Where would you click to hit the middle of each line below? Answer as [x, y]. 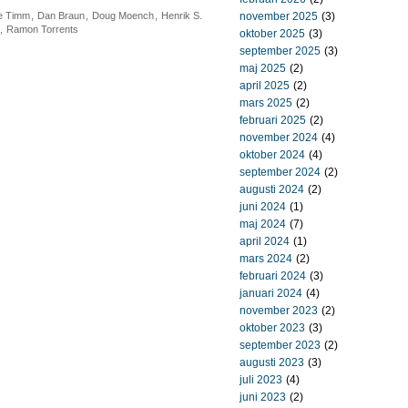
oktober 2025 [272, 34]
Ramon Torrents [42, 29]
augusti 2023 [272, 362]
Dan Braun [61, 15]
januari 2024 [271, 293]
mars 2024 [266, 259]
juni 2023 [263, 397]
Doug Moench [123, 15]
